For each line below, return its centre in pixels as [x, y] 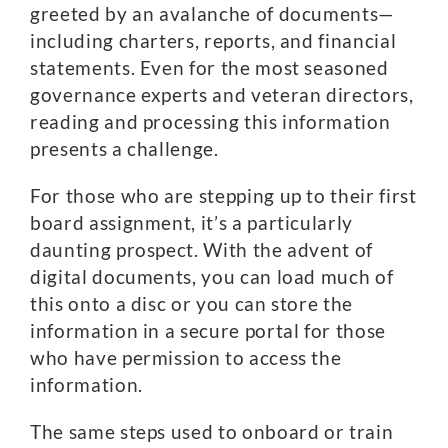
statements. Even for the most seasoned [209, 67]
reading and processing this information [210, 121]
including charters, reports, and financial [213, 40]
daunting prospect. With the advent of [202, 249]
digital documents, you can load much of [212, 276]
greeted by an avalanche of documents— [213, 13]
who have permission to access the [186, 357]
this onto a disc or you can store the [192, 303]
